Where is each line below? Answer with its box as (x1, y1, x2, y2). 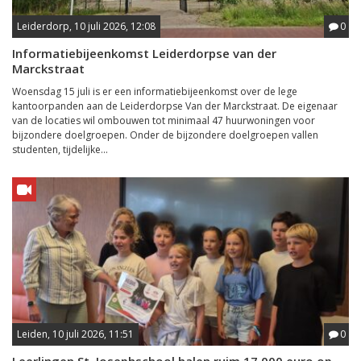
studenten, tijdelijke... (12, 143, 108, 156)
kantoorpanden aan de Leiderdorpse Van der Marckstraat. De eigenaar (12, 99, 338, 113)
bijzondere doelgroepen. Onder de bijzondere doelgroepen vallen (12, 128, 318, 142)
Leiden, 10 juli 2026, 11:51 (17, 327, 134, 341)
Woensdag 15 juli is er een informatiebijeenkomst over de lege (12, 85, 297, 98)
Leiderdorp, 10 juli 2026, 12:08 (17, 19, 156, 33)
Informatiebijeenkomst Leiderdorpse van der (12, 45, 276, 61)
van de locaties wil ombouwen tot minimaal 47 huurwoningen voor (12, 114, 315, 127)
